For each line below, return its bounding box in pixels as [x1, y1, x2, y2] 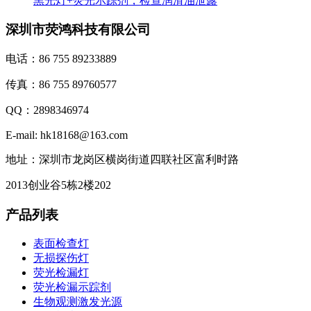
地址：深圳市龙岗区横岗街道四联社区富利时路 [6, 153, 239, 165]
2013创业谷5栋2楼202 [6, 179, 111, 191]
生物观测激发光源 [33, 296, 122, 308]
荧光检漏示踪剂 [33, 281, 111, 294]
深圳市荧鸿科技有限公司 [6, 22, 151, 37]
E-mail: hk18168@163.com [6, 129, 128, 141]
